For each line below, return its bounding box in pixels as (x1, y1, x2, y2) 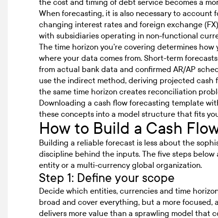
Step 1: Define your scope (39, 171, 175, 185)
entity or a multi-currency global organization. (39, 160, 202, 170)
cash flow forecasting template (94, 98, 204, 108)
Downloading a (39, 98, 94, 108)
